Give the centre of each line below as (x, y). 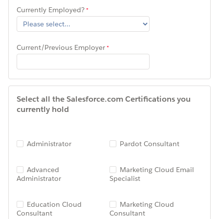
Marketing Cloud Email (157, 170)
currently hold (44, 109)
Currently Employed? (51, 10)
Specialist (125, 179)
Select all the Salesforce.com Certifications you (104, 99)
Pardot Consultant (149, 144)
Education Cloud (54, 205)
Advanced (43, 170)
